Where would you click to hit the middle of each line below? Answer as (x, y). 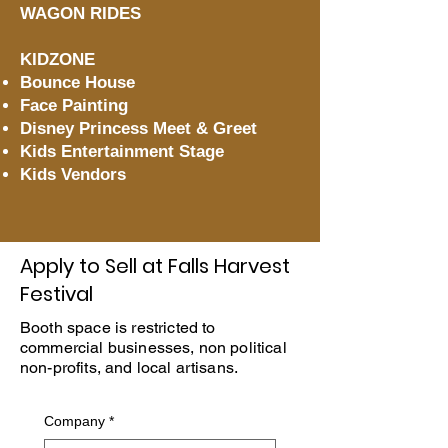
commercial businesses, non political (153, 347)
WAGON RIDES (80, 13)
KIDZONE (57, 59)
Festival (56, 294)
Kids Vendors (73, 174)
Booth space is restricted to (118, 327)
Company (74, 421)
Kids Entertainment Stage (122, 151)
